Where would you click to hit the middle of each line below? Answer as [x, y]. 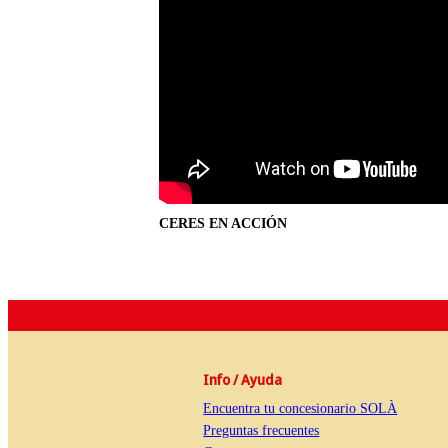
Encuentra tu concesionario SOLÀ [300, 409]
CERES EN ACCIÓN [223, 224]
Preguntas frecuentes [261, 431]
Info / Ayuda [243, 380]
